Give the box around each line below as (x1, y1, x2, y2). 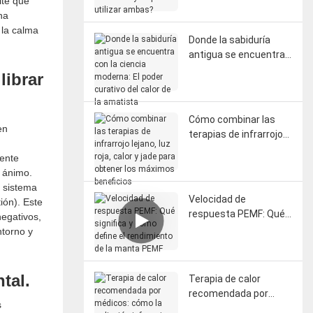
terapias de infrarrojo (188, 128, 283, 140)
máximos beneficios (188, 172, 279, 184)
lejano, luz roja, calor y (188, 143, 285, 154)
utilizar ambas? (188, 13, 258, 24)
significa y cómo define (188, 222, 291, 234)
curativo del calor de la (188, 92, 289, 104)
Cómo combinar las (188, 113, 275, 125)
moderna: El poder (188, 78, 269, 89)
